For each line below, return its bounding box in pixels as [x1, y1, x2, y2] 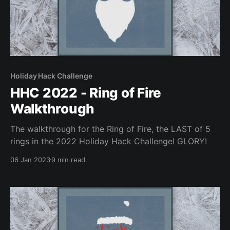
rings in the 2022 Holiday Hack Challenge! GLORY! [10, 136, 207, 146]
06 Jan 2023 [10, 155, 50, 164]
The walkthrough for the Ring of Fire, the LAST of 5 [10, 123, 210, 134]
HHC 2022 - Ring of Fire [10, 84, 162, 101]
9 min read [51, 155, 85, 164]
